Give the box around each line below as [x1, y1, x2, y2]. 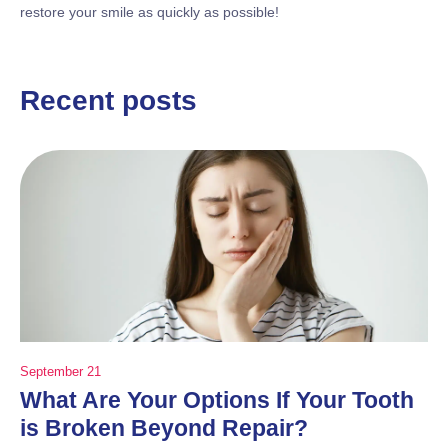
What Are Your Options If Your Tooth [20, 387, 414, 413]
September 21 [20, 364, 101, 379]
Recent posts [20, 85, 197, 116]
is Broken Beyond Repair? [20, 415, 308, 441]
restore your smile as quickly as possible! [20, 4, 279, 20]
